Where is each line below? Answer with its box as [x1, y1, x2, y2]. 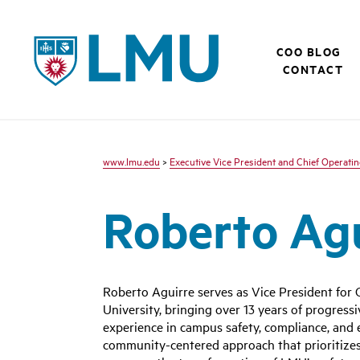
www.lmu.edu [103, 153, 160, 168]
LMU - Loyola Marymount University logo [25, 28, 257, 46]
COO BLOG [276, 43, 342, 59]
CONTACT [282, 60, 344, 77]
